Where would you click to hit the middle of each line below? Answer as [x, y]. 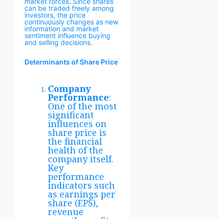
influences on [77, 123]
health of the [76, 150]
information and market [62, 28]
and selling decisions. [58, 42]
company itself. [81, 159]
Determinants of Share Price [71, 62]
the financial [75, 141]
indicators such [81, 185]
